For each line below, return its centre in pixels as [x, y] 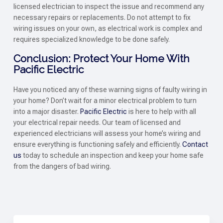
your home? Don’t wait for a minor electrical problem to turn [105, 100]
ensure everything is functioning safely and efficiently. [98, 144]
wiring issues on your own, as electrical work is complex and [108, 28]
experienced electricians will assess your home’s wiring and [107, 133]
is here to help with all [161, 111]
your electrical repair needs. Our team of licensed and [97, 122]
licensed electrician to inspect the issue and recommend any [109, 6]
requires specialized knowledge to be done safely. [91, 39]
